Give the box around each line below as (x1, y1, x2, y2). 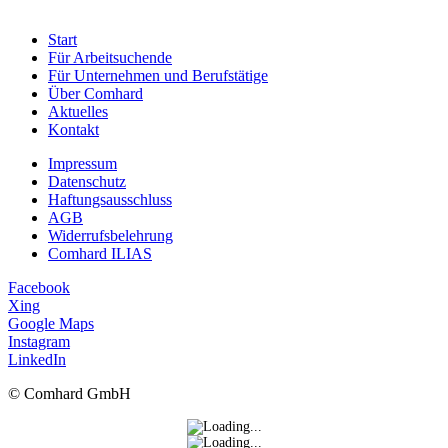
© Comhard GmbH (8, 385, 131, 403)
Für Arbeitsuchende (48, 49, 172, 67)
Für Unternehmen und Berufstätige (48, 67, 268, 85)
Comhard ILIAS (48, 245, 152, 263)
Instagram (8, 333, 70, 351)
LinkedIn (8, 351, 66, 369)
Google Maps (8, 315, 94, 333)
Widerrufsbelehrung (48, 227, 173, 245)
